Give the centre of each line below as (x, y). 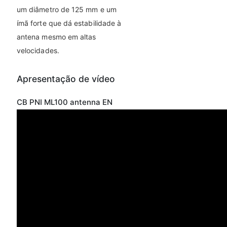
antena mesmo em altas (56, 37)
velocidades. (38, 51)
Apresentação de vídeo (66, 79)
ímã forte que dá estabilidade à (69, 23)
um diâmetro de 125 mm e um (67, 10)
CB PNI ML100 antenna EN (65, 102)
